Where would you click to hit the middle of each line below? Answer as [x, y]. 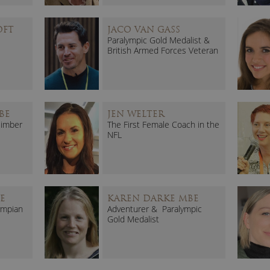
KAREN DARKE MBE [153, 198]
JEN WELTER [136, 114]
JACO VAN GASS [144, 29]
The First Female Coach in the [163, 124]
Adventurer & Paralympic [155, 209]
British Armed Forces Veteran [163, 50]
